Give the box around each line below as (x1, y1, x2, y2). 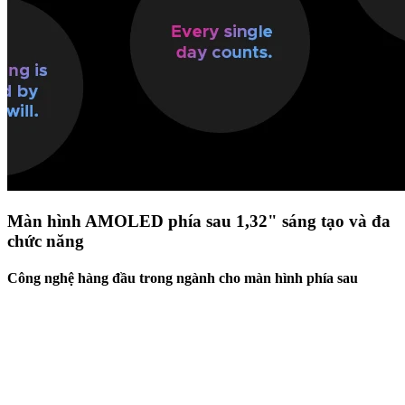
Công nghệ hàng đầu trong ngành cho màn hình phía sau (7, 269, 358, 286)
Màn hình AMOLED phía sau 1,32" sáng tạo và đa (7, 211, 391, 231)
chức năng (7, 231, 84, 250)
